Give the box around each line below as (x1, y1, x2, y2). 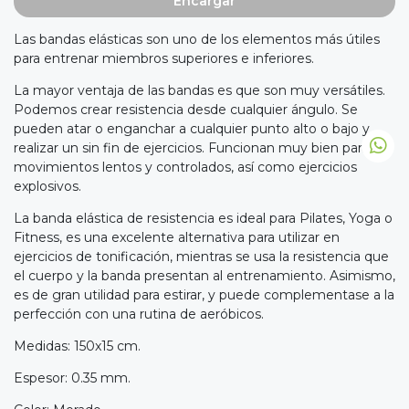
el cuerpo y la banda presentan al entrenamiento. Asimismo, (14, 267, 395, 285)
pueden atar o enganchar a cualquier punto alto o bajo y (14, 121, 370, 138)
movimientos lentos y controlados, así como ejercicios (14, 159, 357, 176)
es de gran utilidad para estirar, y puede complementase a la (14, 287, 394, 304)
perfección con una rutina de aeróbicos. (14, 306, 264, 323)
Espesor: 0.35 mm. (14, 370, 131, 387)
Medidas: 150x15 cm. (14, 338, 141, 355)
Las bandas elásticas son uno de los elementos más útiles (14, 31, 380, 48)
